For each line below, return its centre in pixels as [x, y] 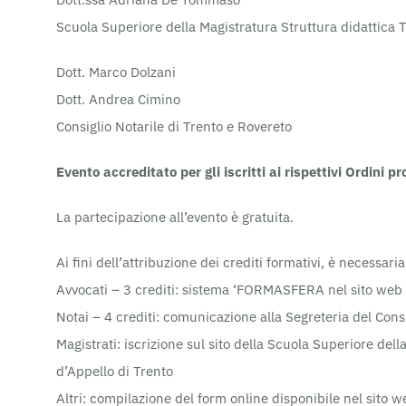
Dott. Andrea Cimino [118, 99]
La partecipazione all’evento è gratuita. [175, 217]
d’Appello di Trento [115, 371]
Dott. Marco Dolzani [116, 72]
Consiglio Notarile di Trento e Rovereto [174, 126]
